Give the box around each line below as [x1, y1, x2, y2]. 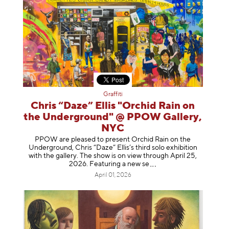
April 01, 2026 [94, 172, 131, 179]
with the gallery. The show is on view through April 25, [29, 152, 197, 160]
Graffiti [103, 91, 123, 98]
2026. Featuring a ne [68, 161, 135, 168]
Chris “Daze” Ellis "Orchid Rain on [31, 100, 195, 111]
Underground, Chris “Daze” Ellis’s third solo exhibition [28, 144, 197, 152]
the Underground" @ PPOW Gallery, [24, 111, 202, 123]
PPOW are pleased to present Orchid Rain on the [35, 136, 191, 144]
